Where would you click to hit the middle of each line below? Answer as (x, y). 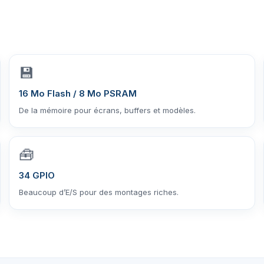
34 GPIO (37, 175)
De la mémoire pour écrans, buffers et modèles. (107, 110)
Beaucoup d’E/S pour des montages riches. (98, 192)
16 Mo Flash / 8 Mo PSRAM (77, 93)
